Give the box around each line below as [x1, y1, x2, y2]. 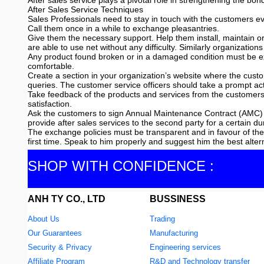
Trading [150, 214, 175, 223]
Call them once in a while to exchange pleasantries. [28, 24, 219, 33]
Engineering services [150, 243, 221, 252]
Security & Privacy [28, 243, 92, 252]
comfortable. [28, 61, 74, 71]
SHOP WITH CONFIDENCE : [28, 158, 214, 174]
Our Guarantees [28, 229, 82, 237]
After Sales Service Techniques [28, 5, 143, 14]
